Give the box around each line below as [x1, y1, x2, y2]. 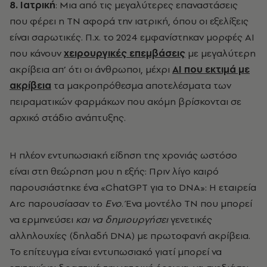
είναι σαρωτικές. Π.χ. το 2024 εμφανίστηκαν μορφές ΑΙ [10, 30, 254, 44]
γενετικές [168, 213, 212, 226]
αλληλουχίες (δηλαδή [10, 229, 110, 243]
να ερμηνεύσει [10, 213, 76, 226]
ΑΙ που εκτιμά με [172, 63, 250, 76]
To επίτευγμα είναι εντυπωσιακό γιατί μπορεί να [10, 245, 222, 259]
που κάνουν [10, 46, 64, 60]
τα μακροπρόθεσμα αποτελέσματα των [51, 79, 231, 92]
